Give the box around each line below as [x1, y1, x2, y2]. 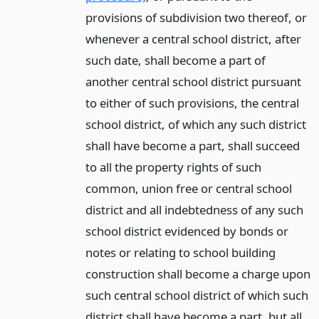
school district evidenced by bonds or [85, 222, 288, 239]
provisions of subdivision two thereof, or [85, 9, 307, 26]
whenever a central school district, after [85, 30, 301, 47]
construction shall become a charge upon [85, 265, 310, 282]
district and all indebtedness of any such [85, 201, 303, 218]
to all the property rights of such [85, 158, 261, 175]
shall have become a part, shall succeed [85, 137, 300, 154]
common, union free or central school [85, 179, 292, 197]
